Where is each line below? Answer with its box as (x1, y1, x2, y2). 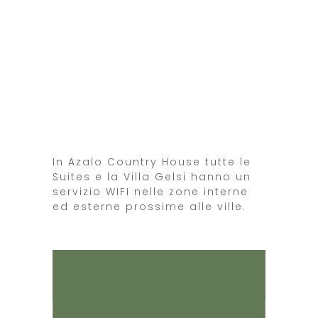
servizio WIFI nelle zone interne (53, 185, 248, 199)
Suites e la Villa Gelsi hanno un (53, 170, 251, 184)
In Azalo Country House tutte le (53, 155, 251, 169)
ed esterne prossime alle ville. (53, 199, 246, 214)
